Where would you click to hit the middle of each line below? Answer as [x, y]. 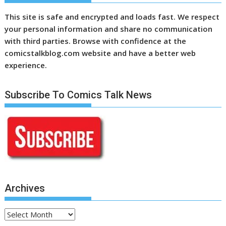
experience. [26, 65]
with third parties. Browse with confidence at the [96, 41]
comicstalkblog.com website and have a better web [100, 53]
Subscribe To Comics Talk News [78, 95]
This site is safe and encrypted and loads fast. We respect [112, 17]
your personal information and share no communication [109, 29]
